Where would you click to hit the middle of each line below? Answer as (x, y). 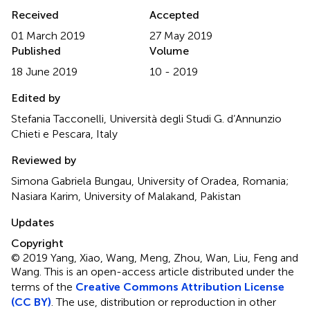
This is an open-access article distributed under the (169, 272)
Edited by (36, 98)
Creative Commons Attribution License (180, 287)
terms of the (43, 287)
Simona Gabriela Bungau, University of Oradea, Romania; (150, 181)
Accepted (174, 15)
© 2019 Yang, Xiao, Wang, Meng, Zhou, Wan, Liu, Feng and (155, 258)
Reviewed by (44, 161)
